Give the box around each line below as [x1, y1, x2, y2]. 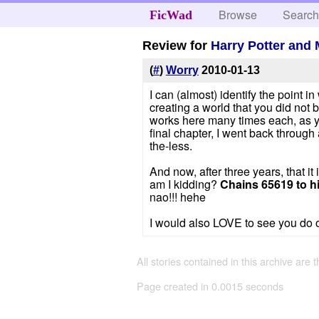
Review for [142, 38, 211, 53]
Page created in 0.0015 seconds [137, 278, 283, 294]
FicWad [149, 8, 192, 22]
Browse [219, 6, 258, 23]
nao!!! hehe [149, 189, 206, 206]
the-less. [149, 137, 192, 155]
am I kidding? [149, 176, 220, 193]
